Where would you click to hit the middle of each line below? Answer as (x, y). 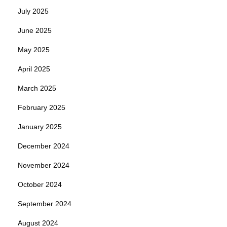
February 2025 (42, 107)
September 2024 (45, 203)
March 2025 (37, 88)
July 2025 (33, 11)
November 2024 (44, 165)
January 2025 (40, 126)
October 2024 (40, 184)
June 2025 (35, 30)
